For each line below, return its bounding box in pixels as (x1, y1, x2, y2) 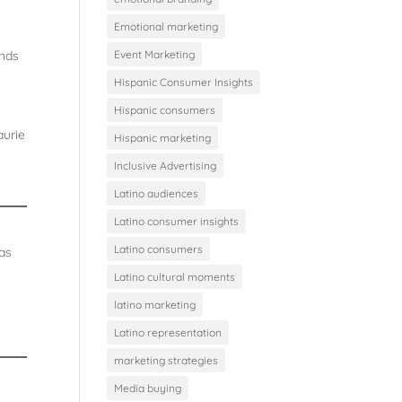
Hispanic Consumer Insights (114, 74, 254, 89)
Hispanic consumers (114, 102, 216, 117)
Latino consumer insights (114, 214, 240, 228)
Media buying (114, 380, 182, 395)
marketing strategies (114, 353, 219, 367)
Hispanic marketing (114, 130, 212, 144)
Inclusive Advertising (114, 158, 217, 172)
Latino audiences (114, 186, 199, 200)
